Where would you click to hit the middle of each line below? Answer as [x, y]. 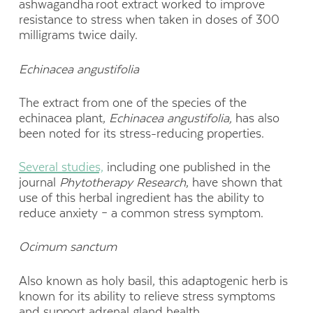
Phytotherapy [96, 183]
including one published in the [187, 167]
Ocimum [42, 247]
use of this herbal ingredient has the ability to [141, 198]
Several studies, [61, 167]
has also [257, 118]
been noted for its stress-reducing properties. [143, 133]
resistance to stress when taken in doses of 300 [149, 20]
